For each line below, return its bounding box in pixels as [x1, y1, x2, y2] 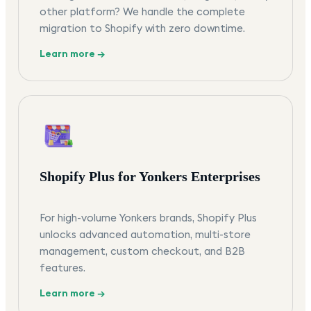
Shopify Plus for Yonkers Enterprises [40, 169, 260, 185]
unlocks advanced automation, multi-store [40, 228, 251, 242]
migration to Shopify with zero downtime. [40, 22, 245, 35]
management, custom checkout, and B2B [40, 244, 245, 258]
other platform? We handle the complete [40, 5, 245, 19]
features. [40, 261, 85, 275]
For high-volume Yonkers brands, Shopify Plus [40, 211, 257, 225]
